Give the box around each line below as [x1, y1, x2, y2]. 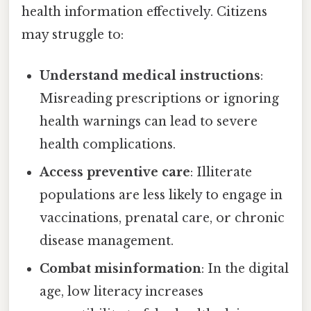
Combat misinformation [40, 261, 202, 277]
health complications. [40, 137, 176, 153]
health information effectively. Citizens [22, 4, 267, 20]
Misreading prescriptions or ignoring [40, 91, 280, 107]
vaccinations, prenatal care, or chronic [40, 210, 285, 226]
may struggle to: [22, 27, 124, 43]
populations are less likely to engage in [40, 187, 283, 203]
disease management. [40, 233, 174, 249]
